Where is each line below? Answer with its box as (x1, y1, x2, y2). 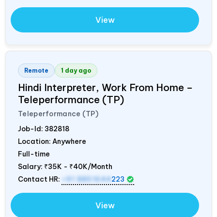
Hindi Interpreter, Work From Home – (18, 81, 193, 93)
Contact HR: (18, 174, 62, 184)
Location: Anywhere (18, 137, 86, 146)
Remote (24, 66, 48, 74)
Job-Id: (18, 124, 45, 133)
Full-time (18, 149, 50, 158)
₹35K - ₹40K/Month (44, 162, 112, 171)
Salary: (18, 162, 44, 171)
